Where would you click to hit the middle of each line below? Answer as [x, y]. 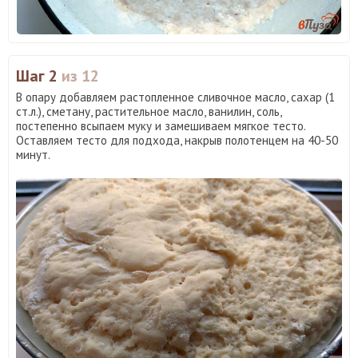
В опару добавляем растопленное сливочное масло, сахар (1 [175, 97]
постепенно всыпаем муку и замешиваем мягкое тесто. [161, 125]
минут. [33, 154]
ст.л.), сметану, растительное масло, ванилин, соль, [149, 111]
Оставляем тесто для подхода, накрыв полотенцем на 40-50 [177, 140]
